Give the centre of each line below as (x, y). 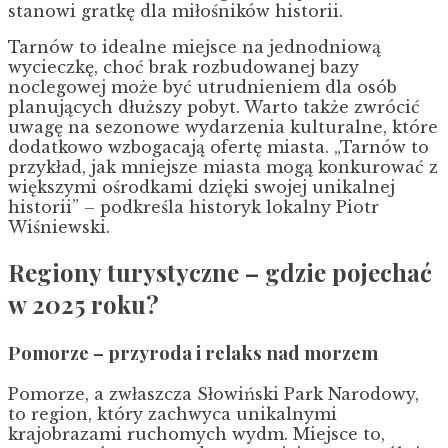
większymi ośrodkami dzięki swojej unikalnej (201, 186)
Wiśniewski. (59, 226)
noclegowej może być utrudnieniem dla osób (202, 86)
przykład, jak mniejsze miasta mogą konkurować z (223, 166)
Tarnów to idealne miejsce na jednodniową (194, 46)
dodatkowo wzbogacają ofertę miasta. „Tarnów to (218, 146)
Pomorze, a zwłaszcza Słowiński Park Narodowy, (213, 394)
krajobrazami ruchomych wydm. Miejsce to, (196, 434)
